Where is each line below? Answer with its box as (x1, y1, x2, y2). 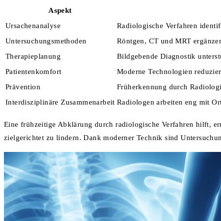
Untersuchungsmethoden (5, 37, 87, 45)
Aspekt (48, 6, 72, 14)
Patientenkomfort (5, 67, 62, 75)
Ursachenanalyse (5, 21, 61, 30)
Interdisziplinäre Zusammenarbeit (5, 98, 115, 106)
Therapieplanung (5, 52, 61, 60)
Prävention (5, 82, 40, 91)
